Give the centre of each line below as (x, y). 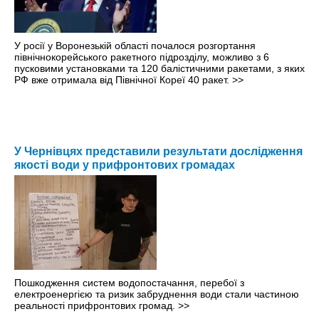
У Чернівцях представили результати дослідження (158, 152)
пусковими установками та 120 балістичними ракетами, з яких (159, 69)
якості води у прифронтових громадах (125, 165)
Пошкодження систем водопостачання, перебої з (129, 283)
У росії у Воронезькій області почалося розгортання (135, 46)
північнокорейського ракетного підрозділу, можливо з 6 (142, 57)
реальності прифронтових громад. (96, 306)
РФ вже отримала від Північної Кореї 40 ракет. (123, 80)
